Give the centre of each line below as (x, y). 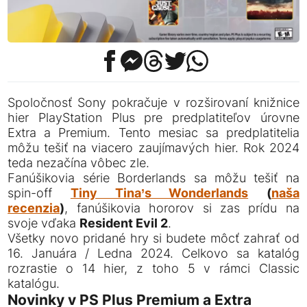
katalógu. (34, 284)
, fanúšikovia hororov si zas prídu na (182, 208)
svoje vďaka (44, 223)
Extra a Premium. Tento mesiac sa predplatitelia (153, 133)
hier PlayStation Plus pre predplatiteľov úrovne (153, 118)
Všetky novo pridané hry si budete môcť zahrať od (153, 238)
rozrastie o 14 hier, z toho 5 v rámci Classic (153, 269)
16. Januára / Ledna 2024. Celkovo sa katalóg (153, 254)
